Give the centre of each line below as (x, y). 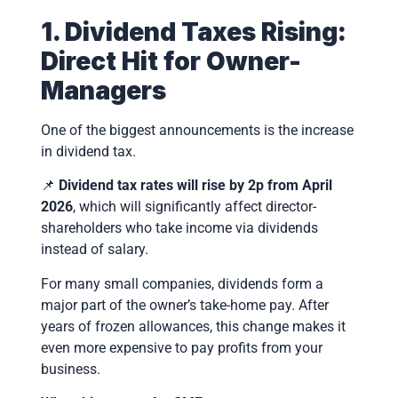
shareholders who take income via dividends (179, 228)
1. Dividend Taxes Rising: (193, 32)
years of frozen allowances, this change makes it (193, 326)
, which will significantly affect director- (194, 207)
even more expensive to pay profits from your (181, 347)
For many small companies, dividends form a (182, 283)
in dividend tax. (88, 151)
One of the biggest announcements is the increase (197, 130)
